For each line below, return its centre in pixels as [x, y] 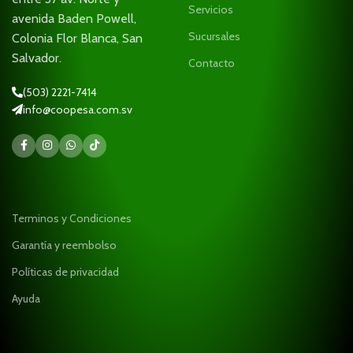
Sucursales [214, 36]
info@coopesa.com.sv [78, 109]
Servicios [211, 9]
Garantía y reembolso [65, 245]
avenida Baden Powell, [74, 18]
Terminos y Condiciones [72, 218]
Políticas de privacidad [66, 271]
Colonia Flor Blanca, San [78, 38]
